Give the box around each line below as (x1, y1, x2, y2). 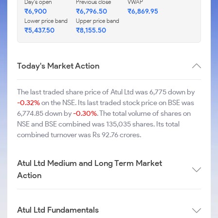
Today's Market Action (17, 61, 99, 71)
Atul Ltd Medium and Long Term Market (17, 158, 162, 168)
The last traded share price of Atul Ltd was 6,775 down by (17, 88, 195, 96)
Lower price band (24, 17, 68, 24)
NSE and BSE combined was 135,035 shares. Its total (17, 120, 180, 128)
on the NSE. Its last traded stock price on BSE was (40, 98, 194, 107)
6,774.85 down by (17, 109, 73, 118)
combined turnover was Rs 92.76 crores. (17, 130, 141, 139)
